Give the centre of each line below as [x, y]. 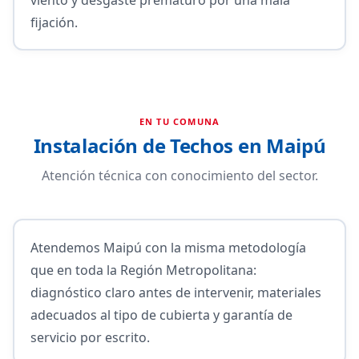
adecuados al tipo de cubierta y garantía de [161, 315]
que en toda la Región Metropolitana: [143, 270]
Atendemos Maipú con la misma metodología [168, 247]
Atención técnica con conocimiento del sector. [179, 175]
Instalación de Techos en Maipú [179, 145]
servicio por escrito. [90, 337]
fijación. [54, 22]
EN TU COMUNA [179, 121]
